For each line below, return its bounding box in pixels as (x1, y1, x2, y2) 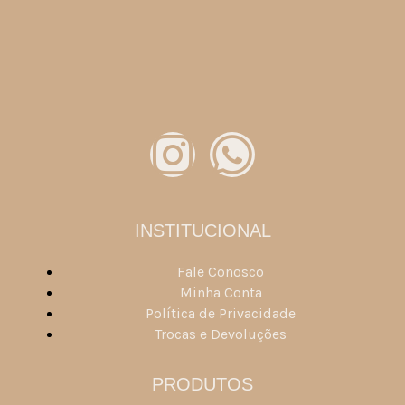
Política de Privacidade (146, 305, 296, 323)
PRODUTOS (152, 374, 253, 395)
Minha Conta (179, 284, 262, 302)
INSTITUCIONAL (134, 221, 271, 241)
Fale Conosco (177, 263, 264, 281)
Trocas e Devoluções (155, 325, 287, 344)
